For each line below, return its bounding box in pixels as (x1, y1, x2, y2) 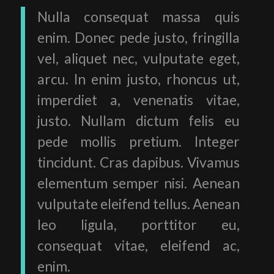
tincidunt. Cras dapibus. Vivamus (37, 154, 240, 171)
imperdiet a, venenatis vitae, (37, 92, 240, 109)
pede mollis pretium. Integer (37, 133, 240, 150)
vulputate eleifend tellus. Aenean (37, 196, 240, 213)
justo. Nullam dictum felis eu (37, 113, 240, 130)
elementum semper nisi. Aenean (37, 175, 240, 192)
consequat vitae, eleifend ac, (37, 237, 240, 254)
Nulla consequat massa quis (37, 9, 240, 26)
